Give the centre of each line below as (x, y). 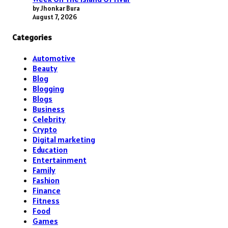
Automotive (54, 58)
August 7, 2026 (55, 17)
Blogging (48, 89)
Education (50, 150)
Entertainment (60, 160)
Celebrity (49, 119)
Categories (32, 37)
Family (44, 170)
